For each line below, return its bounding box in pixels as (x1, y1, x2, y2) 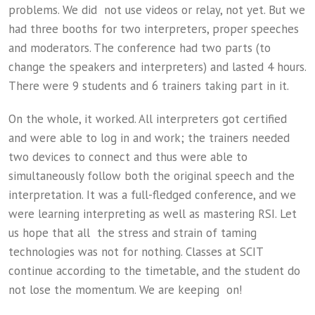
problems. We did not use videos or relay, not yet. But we (8, 2, 305, 18)
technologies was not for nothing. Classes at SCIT (8, 244, 263, 259)
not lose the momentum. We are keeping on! (8, 282, 242, 297)
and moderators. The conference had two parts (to (8, 40, 271, 56)
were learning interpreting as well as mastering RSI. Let (8, 206, 297, 221)
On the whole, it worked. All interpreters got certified (8, 111, 287, 127)
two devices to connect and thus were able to (8, 149, 247, 165)
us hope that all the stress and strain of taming (8, 225, 257, 240)
